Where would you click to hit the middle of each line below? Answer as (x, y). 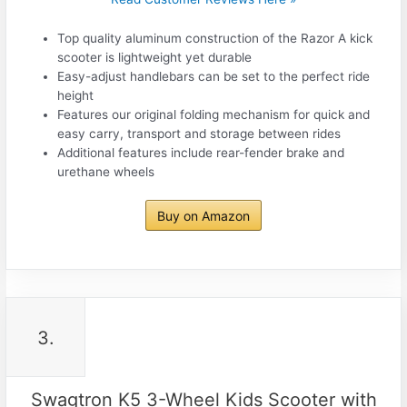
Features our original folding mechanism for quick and (214, 114)
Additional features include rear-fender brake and (201, 152)
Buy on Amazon (203, 216)
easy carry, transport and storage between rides (199, 133)
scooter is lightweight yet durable (155, 57)
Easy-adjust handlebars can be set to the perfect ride (214, 76)
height (76, 95)
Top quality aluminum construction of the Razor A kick (215, 38)
